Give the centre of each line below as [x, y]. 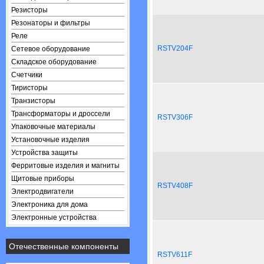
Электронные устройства [54, 217]
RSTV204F [175, 48]
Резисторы [29, 10]
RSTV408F [175, 186]
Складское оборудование [54, 62]
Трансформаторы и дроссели [61, 114]
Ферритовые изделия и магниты [65, 166]
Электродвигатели [42, 192]
